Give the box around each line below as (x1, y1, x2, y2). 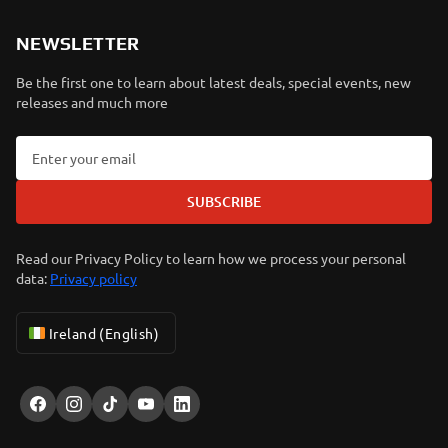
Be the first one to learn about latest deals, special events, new (16, 73, 411, 91)
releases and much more (16, 93, 168, 111)
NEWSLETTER (16, 33, 140, 54)
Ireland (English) (49, 324, 160, 342)
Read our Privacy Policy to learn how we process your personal (16, 249, 406, 267)
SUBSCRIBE (187, 192, 261, 211)
